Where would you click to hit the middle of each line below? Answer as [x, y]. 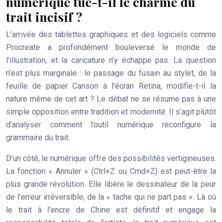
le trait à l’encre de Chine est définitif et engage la [111, 210]
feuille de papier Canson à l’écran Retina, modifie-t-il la [111, 86]
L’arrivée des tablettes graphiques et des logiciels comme [111, 35]
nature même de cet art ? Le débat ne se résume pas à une [111, 99]
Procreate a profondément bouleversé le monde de [111, 48]
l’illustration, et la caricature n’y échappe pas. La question [111, 60]
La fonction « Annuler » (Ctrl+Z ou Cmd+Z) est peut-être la [111, 171]
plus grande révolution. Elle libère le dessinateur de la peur [111, 184]
